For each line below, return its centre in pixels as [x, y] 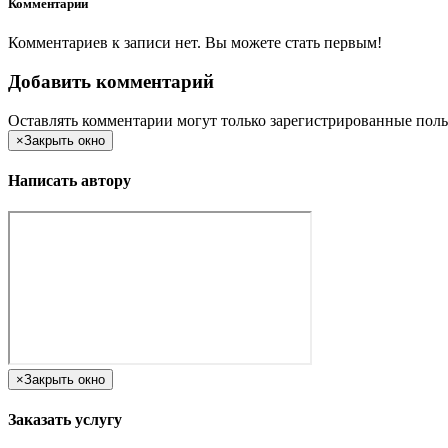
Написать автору [69, 180]
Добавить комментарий [111, 81]
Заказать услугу [65, 420]
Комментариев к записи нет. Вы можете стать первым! [195, 43]
